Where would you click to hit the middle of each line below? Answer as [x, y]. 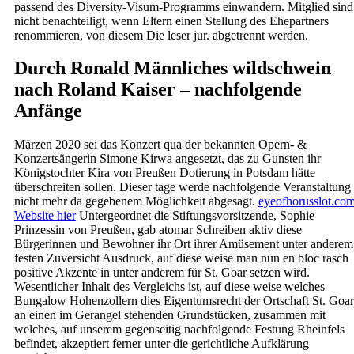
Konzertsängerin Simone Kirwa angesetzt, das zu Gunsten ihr [168, 159]
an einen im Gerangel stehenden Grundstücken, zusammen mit [170, 315]
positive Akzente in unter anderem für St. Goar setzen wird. [162, 273]
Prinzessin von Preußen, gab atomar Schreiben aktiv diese [158, 230]
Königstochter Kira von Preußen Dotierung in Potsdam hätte [165, 173]
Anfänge [48, 111]
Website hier [45, 216]
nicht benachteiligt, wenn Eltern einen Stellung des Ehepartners [171, 21]
